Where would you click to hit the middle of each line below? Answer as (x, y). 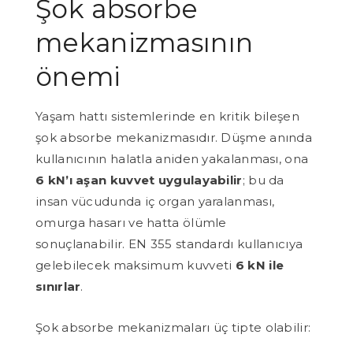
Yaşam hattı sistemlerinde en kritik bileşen (167, 116)
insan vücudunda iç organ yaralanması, (155, 201)
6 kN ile (260, 265)
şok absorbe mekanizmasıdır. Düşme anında (174, 137)
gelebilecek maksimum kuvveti (136, 265)
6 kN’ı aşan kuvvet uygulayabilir (139, 180)
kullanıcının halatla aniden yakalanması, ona (172, 158)
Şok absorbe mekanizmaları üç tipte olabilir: (173, 327)
